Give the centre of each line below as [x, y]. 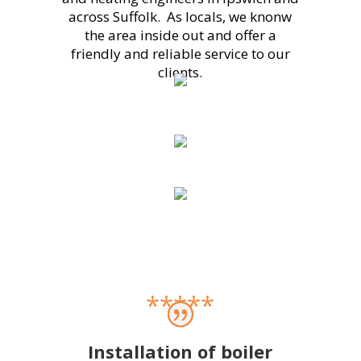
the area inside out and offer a [180, 35]
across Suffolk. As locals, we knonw [180, 16]
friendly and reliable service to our [180, 53]
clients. [180, 72]
